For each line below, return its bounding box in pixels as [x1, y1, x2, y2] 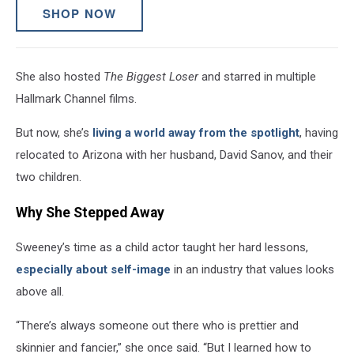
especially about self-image [16, 262, 171, 277]
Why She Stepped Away [16, 204, 164, 220]
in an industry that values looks [171, 262, 334, 277]
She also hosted [16, 70, 104, 85]
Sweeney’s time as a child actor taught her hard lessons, [16, 240, 308, 255]
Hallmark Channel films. [16, 92, 137, 107]
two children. [16, 170, 81, 185]
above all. [16, 284, 64, 299]
